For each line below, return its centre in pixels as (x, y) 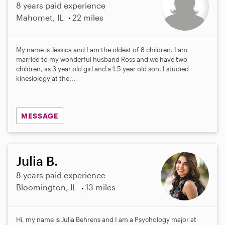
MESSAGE (39, 116)
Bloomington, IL (46, 187)
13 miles (100, 187)
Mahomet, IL (40, 17)
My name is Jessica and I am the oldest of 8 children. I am (102, 49)
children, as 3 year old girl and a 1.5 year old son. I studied (102, 69)
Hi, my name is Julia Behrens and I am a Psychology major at (106, 220)
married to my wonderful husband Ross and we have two (102, 59)
